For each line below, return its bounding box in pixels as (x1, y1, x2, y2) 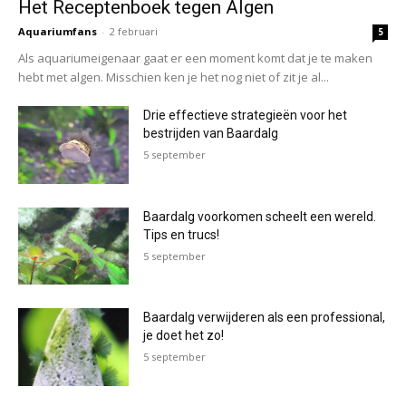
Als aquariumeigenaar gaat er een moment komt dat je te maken (18, 50, 372, 67)
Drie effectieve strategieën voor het (143, 108, 348, 123)
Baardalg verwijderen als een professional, (143, 310, 386, 325)
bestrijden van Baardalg (143, 126, 279, 141)
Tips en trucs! (143, 227, 220, 242)
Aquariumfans (18, 24, 97, 39)
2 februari (110, 24, 158, 39)
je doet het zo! (143, 328, 225, 343)
